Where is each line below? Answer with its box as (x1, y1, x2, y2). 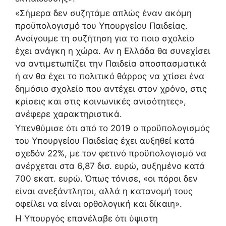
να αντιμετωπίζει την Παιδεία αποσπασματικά (15, 58, 206, 69)
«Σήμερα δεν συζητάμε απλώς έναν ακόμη (15, 8, 192, 18)
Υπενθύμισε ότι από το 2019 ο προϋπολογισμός (15, 123, 210, 134)
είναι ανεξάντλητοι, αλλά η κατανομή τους (15, 186, 193, 197)
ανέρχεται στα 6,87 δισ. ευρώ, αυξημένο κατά (15, 161, 205, 172)
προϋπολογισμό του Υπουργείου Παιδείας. (15, 20, 188, 31)
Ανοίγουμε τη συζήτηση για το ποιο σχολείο (15, 33, 194, 43)
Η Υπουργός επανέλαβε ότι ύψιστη (15, 213, 158, 223)
